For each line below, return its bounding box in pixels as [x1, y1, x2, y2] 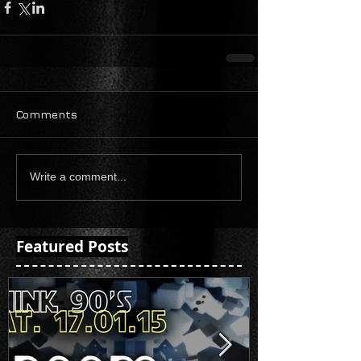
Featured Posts [16, 235, 128, 257]
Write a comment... [30, 170, 127, 184]
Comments [16, 106, 77, 121]
